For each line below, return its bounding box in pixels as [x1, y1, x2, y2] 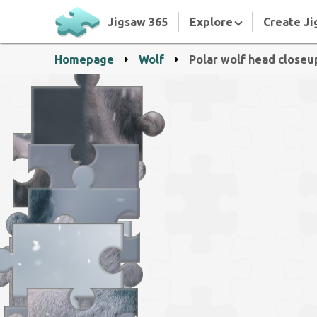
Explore [190, 15, 236, 28]
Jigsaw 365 [108, 15, 168, 28]
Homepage [54, 53, 114, 66]
